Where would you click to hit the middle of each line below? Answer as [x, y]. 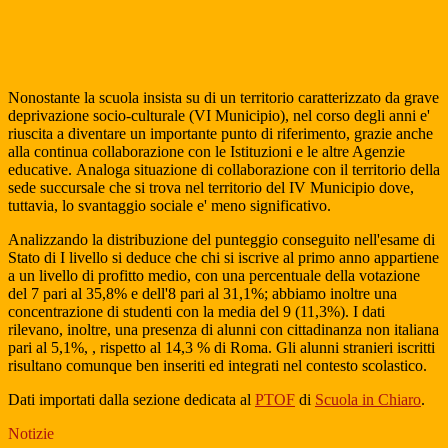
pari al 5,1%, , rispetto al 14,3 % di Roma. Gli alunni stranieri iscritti [221, 348]
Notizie [31, 434]
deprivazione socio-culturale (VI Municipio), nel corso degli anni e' [219, 116]
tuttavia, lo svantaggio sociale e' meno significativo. [169, 206]
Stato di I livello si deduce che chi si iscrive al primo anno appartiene [223, 258]
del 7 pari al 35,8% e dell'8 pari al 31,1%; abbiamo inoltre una [202, 294]
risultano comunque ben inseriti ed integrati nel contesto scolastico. [217, 366]
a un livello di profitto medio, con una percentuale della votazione [214, 276]
